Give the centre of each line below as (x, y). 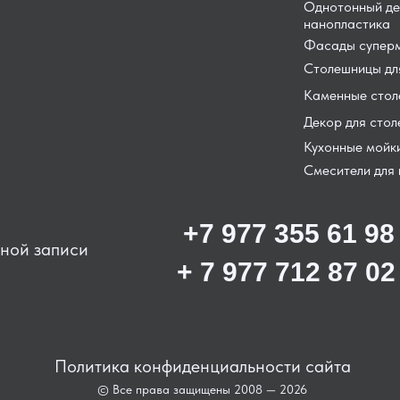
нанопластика (347, 24)
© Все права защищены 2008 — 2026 (202, 389)
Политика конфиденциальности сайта (203, 366)
